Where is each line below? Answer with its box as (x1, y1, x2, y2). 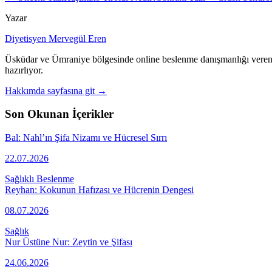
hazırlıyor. (5, 64, 43, 75)
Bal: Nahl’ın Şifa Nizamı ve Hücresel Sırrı (5, 132, 167, 143)
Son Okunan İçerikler (5, 107, 114, 121)
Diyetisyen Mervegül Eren (5, 33, 106, 44)
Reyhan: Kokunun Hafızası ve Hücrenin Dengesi (5, 185, 194, 195)
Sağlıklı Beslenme (5, 174, 74, 185)
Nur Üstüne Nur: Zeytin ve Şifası (5, 237, 132, 248)
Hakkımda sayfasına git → (5, 85, 107, 96)
